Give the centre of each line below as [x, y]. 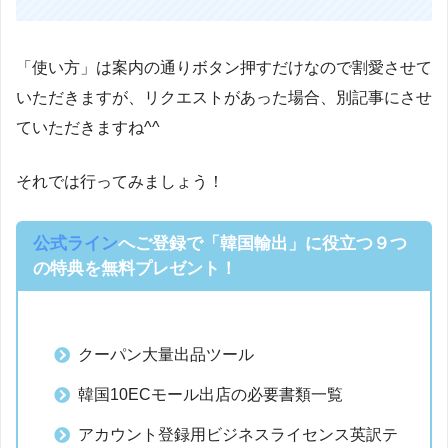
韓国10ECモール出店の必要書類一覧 [210, 394]
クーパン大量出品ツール [165, 354]
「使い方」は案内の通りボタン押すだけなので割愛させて [224, 67]
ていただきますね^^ [88, 127]
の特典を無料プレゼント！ [134, 268]
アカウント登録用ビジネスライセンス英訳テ [237, 434]
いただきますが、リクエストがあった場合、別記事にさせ [224, 97]
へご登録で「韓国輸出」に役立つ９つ [262, 243]
